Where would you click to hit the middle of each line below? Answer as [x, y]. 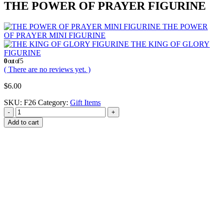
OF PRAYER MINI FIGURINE [55, 35]
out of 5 [15, 61]
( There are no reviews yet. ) [47, 69]
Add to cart [23, 122]
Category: [54, 102]
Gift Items [85, 102]
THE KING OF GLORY [170, 44]
